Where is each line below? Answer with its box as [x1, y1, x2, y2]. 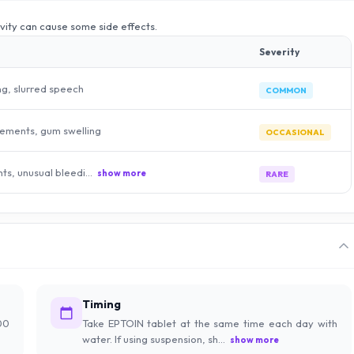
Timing [82, 297, 121, 312]
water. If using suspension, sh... [82, 333, 225, 346]
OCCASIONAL [265, 127, 325, 138]
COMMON [265, 85, 307, 96]
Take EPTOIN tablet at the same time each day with [82, 317, 337, 330]
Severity [259, 46, 299, 58]
